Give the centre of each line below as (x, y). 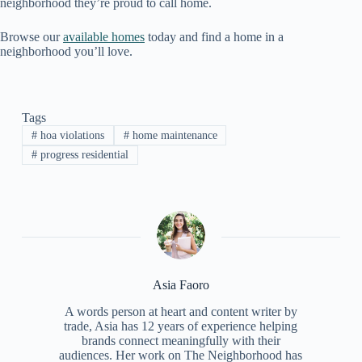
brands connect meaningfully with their (181, 340)
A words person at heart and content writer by (181, 311)
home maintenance (173, 135)
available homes (104, 37)
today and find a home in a (214, 37)
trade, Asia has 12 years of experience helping (181, 326)
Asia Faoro (181, 285)
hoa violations (70, 135)
